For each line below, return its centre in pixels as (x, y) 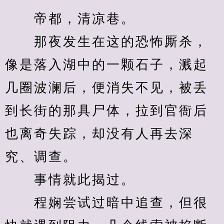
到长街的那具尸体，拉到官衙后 (106, 111)
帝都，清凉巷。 (70, 19)
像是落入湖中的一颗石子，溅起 (106, 65)
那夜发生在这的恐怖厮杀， (106, 42)
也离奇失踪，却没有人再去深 (99, 134)
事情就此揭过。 (70, 180)
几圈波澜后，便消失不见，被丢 (106, 88)
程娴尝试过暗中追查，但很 (106, 203)
